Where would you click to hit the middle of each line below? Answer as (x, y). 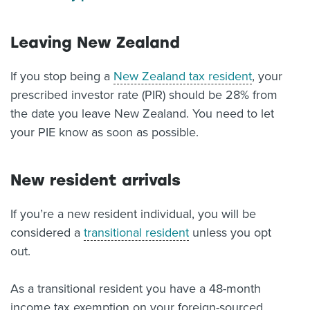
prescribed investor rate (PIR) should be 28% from (144, 95)
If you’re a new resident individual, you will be (133, 214)
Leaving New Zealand (95, 43)
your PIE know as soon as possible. (104, 132)
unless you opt (230, 232)
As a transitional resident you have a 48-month (136, 289)
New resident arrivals (95, 180)
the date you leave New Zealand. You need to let (142, 113)
